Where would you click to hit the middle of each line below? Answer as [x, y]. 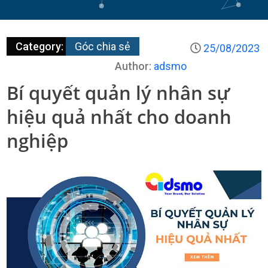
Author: [134, 66]
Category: [41, 46]
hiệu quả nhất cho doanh [119, 117]
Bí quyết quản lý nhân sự [118, 93]
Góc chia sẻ [103, 46]
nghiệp [38, 141]
